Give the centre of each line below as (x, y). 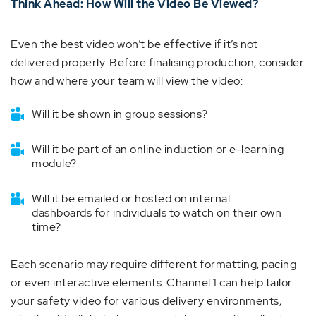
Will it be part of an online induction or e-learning (158, 149)
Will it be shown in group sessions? (120, 114)
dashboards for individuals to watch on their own (157, 213)
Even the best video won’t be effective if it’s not (134, 44)
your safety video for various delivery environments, (146, 301)
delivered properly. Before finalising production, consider (157, 62)
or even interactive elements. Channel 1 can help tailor (152, 282)
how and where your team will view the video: (127, 81)
